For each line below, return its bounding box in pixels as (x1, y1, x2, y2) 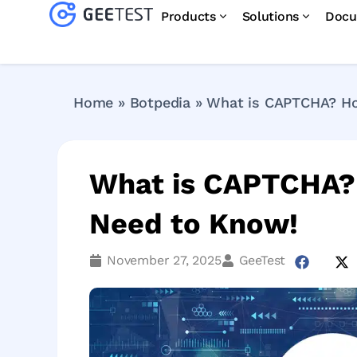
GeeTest (238, 253, 286, 268)
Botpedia (129, 94, 191, 111)
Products (161, 9, 216, 24)
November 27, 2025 (107, 253, 222, 268)
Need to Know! (89, 207, 298, 241)
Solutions (241, 9, 299, 24)
